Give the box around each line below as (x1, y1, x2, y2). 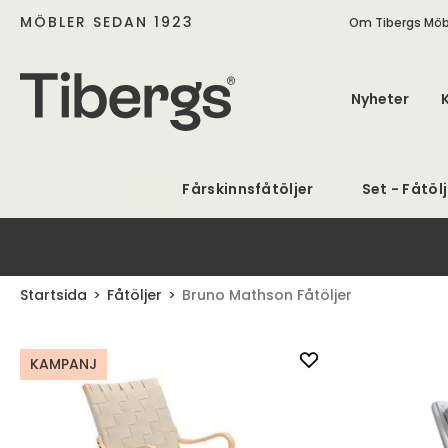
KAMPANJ (30, 354, 97, 374)
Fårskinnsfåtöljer (182, 179, 314, 199)
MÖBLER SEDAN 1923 (20, 11, 194, 32)
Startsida (20, 285, 87, 305)
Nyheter (350, 89, 409, 109)
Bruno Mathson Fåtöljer (182, 285, 352, 305)
